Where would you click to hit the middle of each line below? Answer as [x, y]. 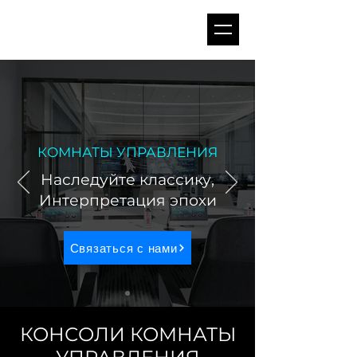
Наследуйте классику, [127, 180]
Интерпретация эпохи [127, 200]
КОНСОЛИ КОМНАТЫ [127, 334]
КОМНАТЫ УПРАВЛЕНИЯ [127, 152]
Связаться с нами [124, 248]
